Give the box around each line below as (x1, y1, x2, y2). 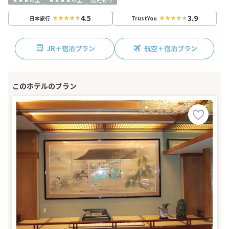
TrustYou (131, 14, 157, 22)
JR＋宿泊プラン (47, 43, 95, 53)
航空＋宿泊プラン (144, 43, 197, 53)
